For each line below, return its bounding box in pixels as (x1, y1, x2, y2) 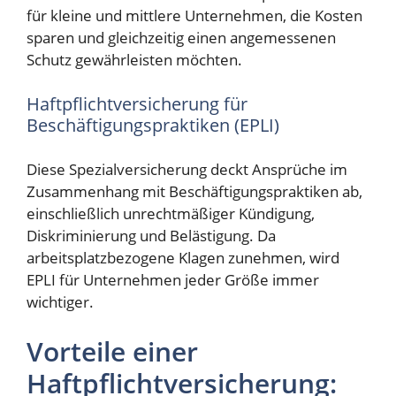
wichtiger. (27, 292, 94, 313)
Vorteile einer (27, 332, 198, 369)
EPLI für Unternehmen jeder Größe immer (27, 270, 319, 291)
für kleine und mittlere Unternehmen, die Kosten (27, 5, 362, 27)
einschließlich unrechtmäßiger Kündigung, (27, 203, 315, 225)
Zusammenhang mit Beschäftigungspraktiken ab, (27, 181, 362, 202)
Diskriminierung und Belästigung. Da (27, 225, 276, 247)
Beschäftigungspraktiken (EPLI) (27, 112, 279, 137)
